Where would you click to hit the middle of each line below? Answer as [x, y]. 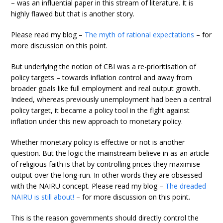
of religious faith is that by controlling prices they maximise [106, 164]
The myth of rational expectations [140, 35]
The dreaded [186, 186]
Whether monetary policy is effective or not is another [98, 142]
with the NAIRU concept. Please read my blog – [88, 186]
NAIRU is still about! [43, 197]
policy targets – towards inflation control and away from [102, 77]
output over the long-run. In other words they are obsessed [107, 175]
